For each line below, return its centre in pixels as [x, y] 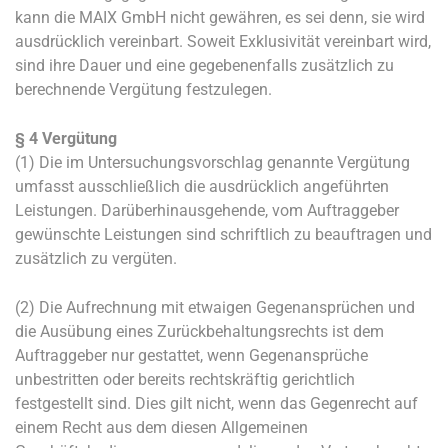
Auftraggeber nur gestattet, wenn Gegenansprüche [191, 355]
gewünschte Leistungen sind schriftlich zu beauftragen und [223, 234]
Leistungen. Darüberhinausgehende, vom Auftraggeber [207, 210]
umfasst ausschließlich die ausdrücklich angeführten [202, 186]
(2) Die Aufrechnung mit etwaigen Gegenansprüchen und [215, 307]
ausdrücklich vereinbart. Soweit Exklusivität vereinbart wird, [223, 41]
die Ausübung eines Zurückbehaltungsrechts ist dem [199, 331]
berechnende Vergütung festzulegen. [143, 89]
